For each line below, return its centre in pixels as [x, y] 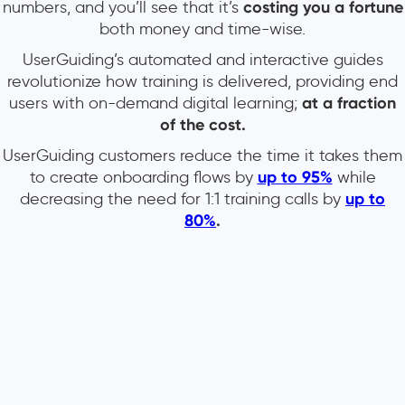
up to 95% [295, 178]
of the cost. [202, 125]
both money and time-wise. [202, 29]
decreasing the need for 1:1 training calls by [183, 199]
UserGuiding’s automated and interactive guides [202, 60]
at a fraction [347, 104]
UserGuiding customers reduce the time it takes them [202, 156]
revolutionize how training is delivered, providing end [202, 82]
